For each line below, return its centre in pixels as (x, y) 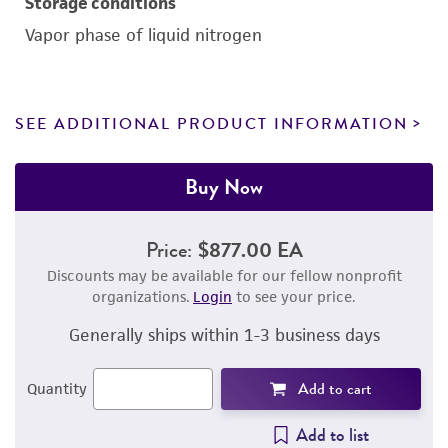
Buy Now (224, 186)
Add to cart (335, 389)
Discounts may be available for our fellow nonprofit (224, 275)
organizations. (142, 296)
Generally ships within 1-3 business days (224, 335)
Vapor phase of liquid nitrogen (143, 35)
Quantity (57, 388)
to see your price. (294, 296)
